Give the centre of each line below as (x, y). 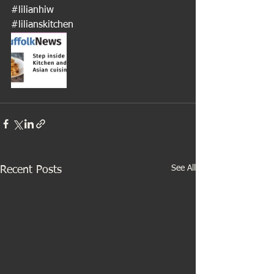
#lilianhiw (32, 11)
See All (183, 168)
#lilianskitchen (42, 25)
